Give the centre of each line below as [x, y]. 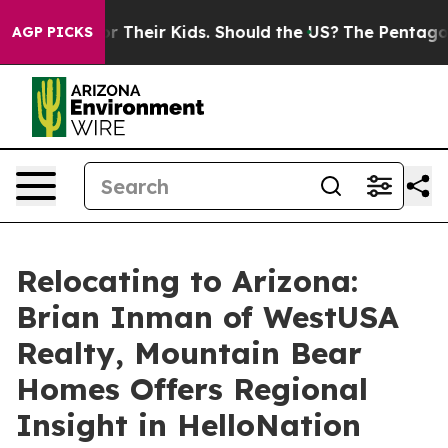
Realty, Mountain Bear [189, 353]
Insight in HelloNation [188, 425]
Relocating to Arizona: [187, 281]
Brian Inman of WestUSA [207, 317]
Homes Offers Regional [192, 389]
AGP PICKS [52, 32]
